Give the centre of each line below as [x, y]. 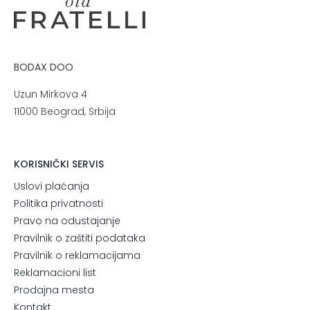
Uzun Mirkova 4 [50, 94]
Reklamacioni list [55, 272]
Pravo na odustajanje [67, 220]
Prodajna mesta [54, 290]
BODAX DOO [43, 67]
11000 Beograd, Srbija [64, 111]
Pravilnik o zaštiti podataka [79, 238]
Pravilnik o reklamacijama [77, 255]
